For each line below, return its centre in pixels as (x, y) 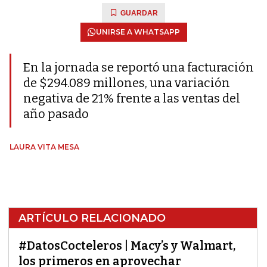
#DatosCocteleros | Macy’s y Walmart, (127, 246)
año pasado (56, 114)
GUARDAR (139, 13)
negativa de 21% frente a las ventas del (132, 98)
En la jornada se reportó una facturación (139, 67)
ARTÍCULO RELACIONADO (92, 218)
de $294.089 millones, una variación (127, 83)
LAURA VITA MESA (44, 147)
